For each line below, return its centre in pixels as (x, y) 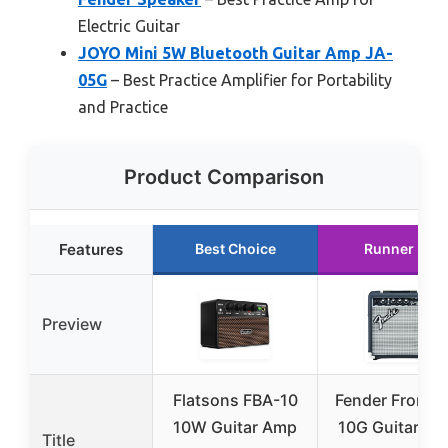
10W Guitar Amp (235, 427)
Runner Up (400, 249)
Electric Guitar (129, 26)
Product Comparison (224, 177)
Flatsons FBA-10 (235, 400)
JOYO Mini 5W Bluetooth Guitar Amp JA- (235, 53)
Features (91, 250)
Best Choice (235, 249)
